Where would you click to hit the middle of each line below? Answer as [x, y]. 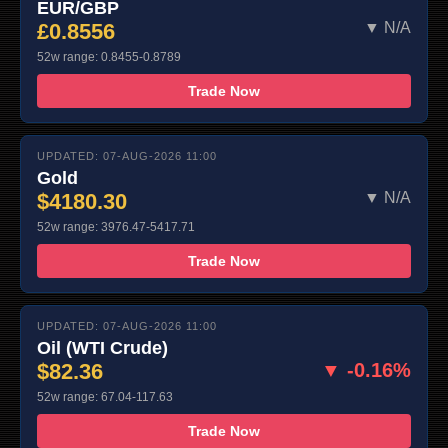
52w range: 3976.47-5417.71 [116, 227]
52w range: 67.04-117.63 [105, 397]
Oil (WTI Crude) [102, 348]
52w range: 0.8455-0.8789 [109, 57]
